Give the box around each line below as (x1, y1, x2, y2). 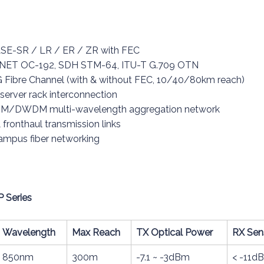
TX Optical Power (136, 227, 213, 238)
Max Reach (72, 227, 120, 238)
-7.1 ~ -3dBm (136, 252, 190, 263)
